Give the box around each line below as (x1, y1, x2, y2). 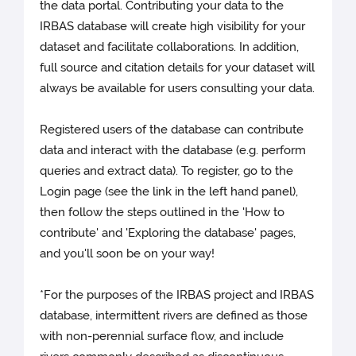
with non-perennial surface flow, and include (40, 329, 284, 344)
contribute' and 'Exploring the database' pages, (40, 226, 296, 241)
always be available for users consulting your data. (40, 81, 315, 96)
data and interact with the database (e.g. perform (40, 143, 307, 158)
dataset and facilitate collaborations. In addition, (40, 40, 300, 55)
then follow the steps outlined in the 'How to (40, 205, 285, 220)
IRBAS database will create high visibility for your (40, 19, 306, 34)
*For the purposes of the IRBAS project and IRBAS (40, 288, 315, 303)
